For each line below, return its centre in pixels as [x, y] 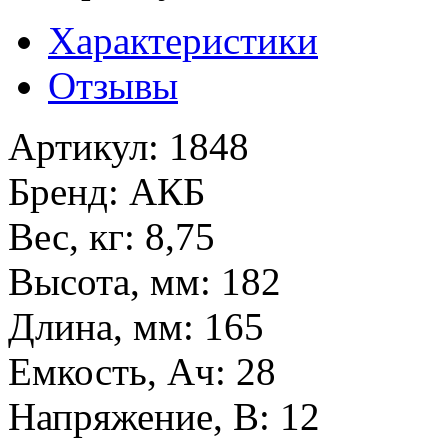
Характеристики [183, 40]
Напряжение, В [133, 416]
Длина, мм [95, 326]
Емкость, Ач [111, 371]
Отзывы [113, 85]
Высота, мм [104, 281]
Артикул [78, 146]
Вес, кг [66, 236]
